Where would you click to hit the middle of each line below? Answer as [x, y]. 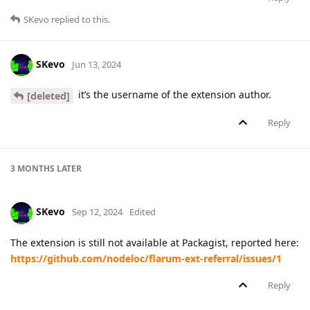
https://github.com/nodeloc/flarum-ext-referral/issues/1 [146, 258]
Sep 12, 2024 [97, 212]
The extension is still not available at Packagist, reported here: [155, 242]
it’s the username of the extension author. [173, 94]
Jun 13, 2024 [97, 64]
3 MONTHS [33, 168]
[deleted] [48, 95]
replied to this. [80, 19]
